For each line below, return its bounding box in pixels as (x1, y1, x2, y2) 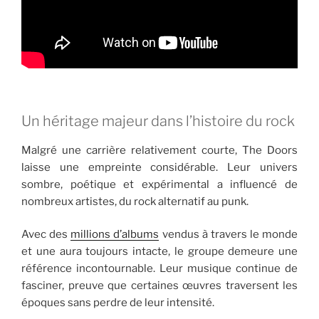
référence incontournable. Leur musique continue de (21, 262, 298, 276)
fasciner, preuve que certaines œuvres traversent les (21, 279, 298, 293)
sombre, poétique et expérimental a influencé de (21, 177, 298, 191)
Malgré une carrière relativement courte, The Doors (21, 143, 298, 157)
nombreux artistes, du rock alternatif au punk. (21, 194, 249, 208)
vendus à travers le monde (159, 228, 298, 241)
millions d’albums (70, 228, 159, 241)
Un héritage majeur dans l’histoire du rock (21, 112, 295, 130)
